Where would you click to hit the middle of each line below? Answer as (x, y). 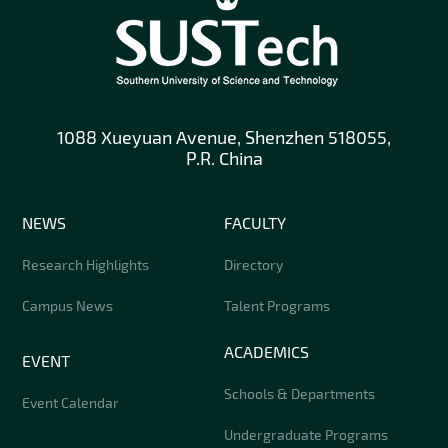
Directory (253, 264)
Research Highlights (86, 264)
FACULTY (255, 222)
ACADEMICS (266, 351)
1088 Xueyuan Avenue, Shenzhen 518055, (224, 136)
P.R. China (224, 157)
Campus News (68, 305)
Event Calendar (71, 402)
